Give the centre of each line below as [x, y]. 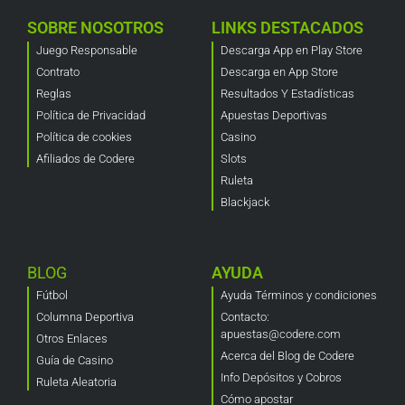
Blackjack [245, 202]
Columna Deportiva [85, 316]
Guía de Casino [75, 360]
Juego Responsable [87, 50]
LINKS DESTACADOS [287, 27]
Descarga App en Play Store [292, 50]
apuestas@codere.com [281, 334]
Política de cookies [84, 137]
